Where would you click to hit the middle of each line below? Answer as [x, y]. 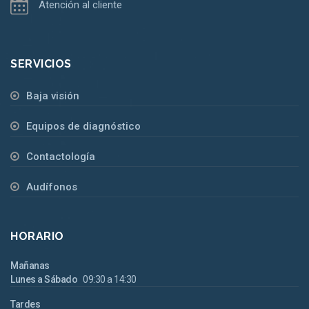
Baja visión [53, 96]
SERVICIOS [41, 63]
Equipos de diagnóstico [83, 126]
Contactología [61, 156]
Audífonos [52, 187]
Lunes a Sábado [44, 279]
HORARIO [37, 236]
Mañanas [30, 265]
